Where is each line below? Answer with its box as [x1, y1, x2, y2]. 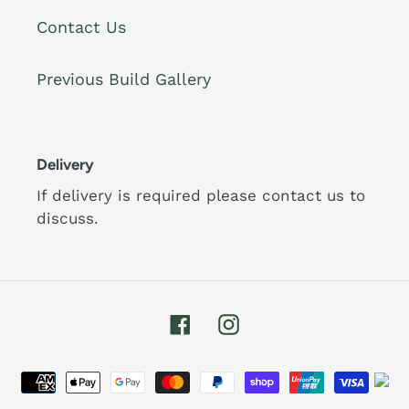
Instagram [238, 312, 318, 332]
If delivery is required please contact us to [37, 186, 365, 205]
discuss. [37, 209, 99, 228]
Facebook [190, 312, 266, 332]
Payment [204, 364, 272, 384]
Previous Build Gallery [37, 68, 211, 89]
